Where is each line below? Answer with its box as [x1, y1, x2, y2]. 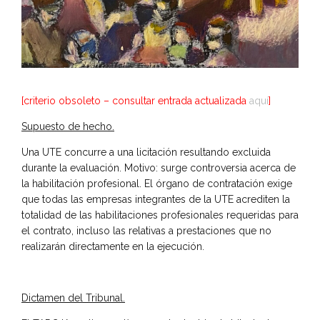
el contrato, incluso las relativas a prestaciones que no [21, 224, 271, 236]
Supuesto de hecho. [21, 120, 114, 132]
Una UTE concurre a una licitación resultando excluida [21, 146, 271, 158]
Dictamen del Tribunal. [21, 291, 125, 304]
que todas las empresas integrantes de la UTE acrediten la [21, 193, 290, 205]
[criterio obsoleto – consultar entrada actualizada [21, 94, 249, 106]
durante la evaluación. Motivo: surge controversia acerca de [21, 161, 296, 174]
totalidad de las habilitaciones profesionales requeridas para [21, 209, 299, 221]
